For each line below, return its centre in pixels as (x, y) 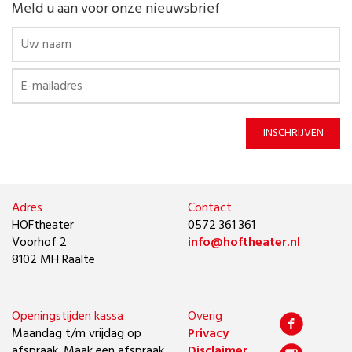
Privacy (208, 334)
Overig (205, 317)
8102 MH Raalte (57, 260)
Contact (210, 208)
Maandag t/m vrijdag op (77, 334)
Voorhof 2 (39, 243)
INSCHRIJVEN (293, 133)
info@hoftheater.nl (244, 243)
